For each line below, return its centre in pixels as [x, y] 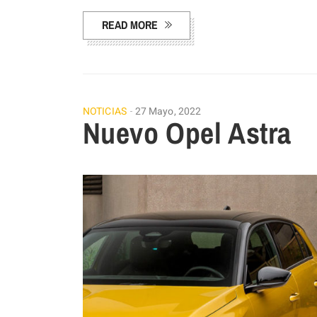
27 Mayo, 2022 [168, 112]
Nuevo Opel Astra [187, 133]
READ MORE [130, 25]
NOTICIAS [105, 112]
